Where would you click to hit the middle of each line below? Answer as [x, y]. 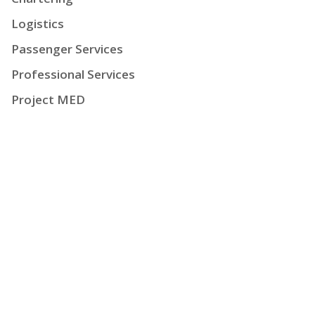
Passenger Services [67, 49]
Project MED [48, 99]
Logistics [38, 24]
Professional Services [73, 74]
